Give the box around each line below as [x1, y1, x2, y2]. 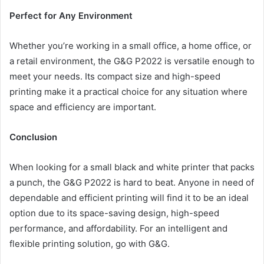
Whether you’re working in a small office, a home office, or [9, 39, 252, 51]
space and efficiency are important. [9, 101, 156, 113]
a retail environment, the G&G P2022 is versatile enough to [9, 55, 255, 67]
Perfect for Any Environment [9, 9, 133, 21]
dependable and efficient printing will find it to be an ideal [9, 192, 249, 203]
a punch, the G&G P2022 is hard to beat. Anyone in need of [9, 176, 254, 188]
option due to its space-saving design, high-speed [9, 207, 219, 219]
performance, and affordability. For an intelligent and [9, 222, 227, 234]
